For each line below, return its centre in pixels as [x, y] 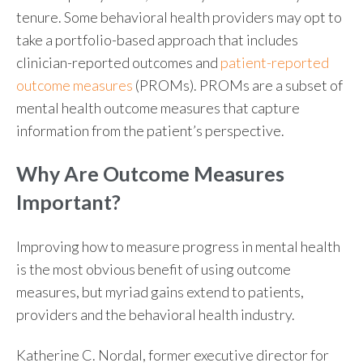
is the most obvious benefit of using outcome [154, 269]
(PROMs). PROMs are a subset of [238, 85]
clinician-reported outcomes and [118, 63]
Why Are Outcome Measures [150, 174]
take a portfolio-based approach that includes [157, 40]
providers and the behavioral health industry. [156, 314]
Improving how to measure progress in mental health [178, 246]
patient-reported [275, 63]
